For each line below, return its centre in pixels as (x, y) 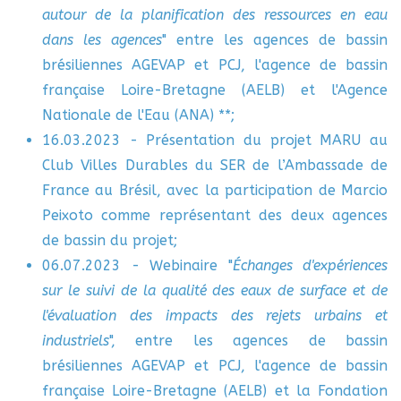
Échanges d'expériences (310, 265)
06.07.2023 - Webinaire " (137, 265)
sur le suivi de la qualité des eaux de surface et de (215, 290)
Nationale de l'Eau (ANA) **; (138, 115)
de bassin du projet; (110, 240)
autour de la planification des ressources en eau (215, 15)
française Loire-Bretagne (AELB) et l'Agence (215, 90)
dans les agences (102, 40)
